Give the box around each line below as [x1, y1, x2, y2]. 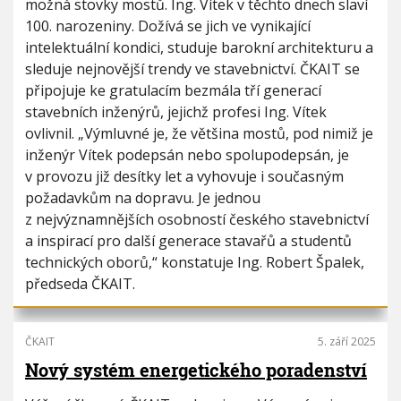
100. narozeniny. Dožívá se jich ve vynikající [25, 16, 311, 36]
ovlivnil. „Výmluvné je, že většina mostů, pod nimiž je [25, 124, 373, 143]
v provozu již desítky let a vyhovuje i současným [25, 166, 344, 186]
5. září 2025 [318, 334, 376, 349]
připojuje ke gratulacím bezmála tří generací [25, 81, 321, 100]
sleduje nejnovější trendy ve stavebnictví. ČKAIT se [25, 59, 360, 79]
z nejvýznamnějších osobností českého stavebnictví [25, 209, 369, 229]
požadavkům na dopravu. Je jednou [25, 188, 260, 208]
